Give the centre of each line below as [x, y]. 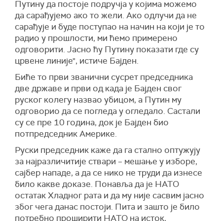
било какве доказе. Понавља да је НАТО [97, 184]
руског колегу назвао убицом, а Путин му [98, 100]
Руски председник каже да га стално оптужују [108, 150]
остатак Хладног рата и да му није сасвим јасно [110, 195]
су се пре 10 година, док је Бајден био [92, 122]
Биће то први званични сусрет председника [104, 77]
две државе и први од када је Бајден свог [98, 88]
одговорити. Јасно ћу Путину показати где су [107, 49]
